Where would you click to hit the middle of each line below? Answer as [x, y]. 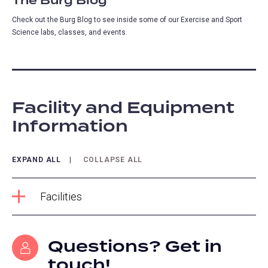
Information [70, 127]
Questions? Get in [135, 247]
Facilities [61, 197]
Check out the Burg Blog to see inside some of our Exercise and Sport [127, 19]
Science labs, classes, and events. [71, 32]
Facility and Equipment [123, 108]
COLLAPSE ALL [113, 159]
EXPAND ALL [36, 159]
